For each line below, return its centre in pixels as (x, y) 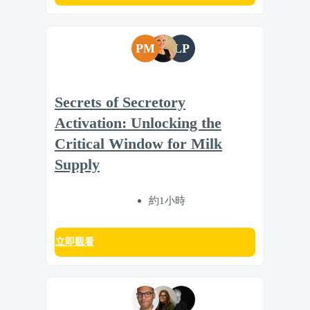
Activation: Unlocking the (138, 124)
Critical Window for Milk (138, 144)
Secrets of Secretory (120, 103)
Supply (77, 165)
